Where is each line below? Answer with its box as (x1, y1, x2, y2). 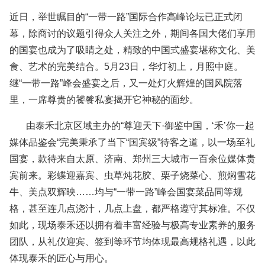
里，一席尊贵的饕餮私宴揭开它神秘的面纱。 (9, 95, 199, 105)
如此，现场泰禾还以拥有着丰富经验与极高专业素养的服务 (9, 220, 256, 230)
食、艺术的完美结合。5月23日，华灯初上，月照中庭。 (9, 62, 243, 72)
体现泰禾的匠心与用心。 (9, 253, 114, 263)
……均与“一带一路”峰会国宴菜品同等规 (76, 187, 243, 197)
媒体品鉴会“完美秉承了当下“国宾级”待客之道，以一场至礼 (9, 137, 255, 147)
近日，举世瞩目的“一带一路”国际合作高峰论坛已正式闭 (9, 12, 243, 22)
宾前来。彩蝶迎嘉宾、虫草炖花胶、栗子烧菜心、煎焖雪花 (9, 170, 256, 180)
